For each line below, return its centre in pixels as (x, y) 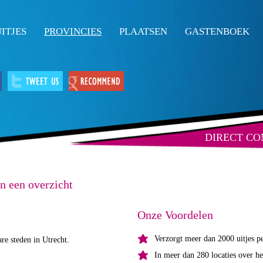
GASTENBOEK (217, 31)
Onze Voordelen (175, 215)
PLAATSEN (143, 31)
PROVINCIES (73, 31)
